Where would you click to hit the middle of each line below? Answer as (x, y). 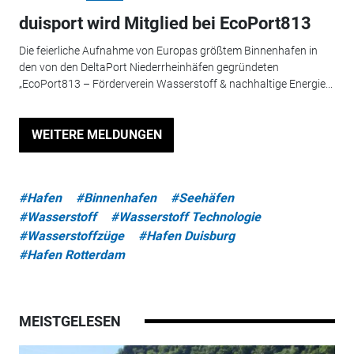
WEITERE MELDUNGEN (96, 135)
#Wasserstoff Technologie (185, 217)
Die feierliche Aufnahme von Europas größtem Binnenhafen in (168, 50)
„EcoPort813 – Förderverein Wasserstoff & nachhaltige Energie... (175, 83)
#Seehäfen (202, 198)
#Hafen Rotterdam (72, 254)
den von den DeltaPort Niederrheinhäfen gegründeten (149, 67)
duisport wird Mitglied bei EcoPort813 (165, 24)
